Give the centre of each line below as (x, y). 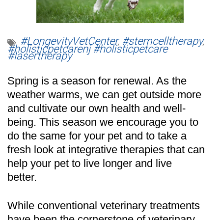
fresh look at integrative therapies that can (106, 149)
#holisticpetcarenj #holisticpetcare (87, 49)
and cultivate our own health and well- (96, 108)
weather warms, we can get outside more (104, 94)
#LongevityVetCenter (69, 41)
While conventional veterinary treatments (104, 205)
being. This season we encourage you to (103, 122)
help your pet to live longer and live (90, 163)
